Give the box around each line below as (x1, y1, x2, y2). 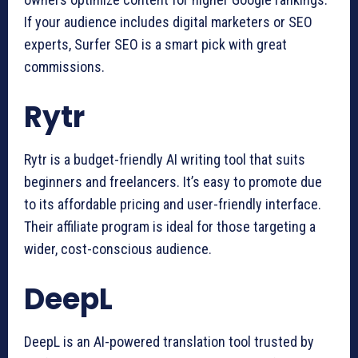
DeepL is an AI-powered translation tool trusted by (24, 332, 314, 350)
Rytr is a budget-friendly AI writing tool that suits (24, 150, 305, 168)
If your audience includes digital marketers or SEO (24, 13, 312, 30)
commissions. (24, 58, 105, 75)
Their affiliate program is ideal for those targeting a (24, 217, 316, 235)
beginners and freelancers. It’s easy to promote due (24, 173, 322, 190)
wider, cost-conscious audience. (24, 240, 212, 257)
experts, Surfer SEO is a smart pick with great (24, 35, 287, 53)
